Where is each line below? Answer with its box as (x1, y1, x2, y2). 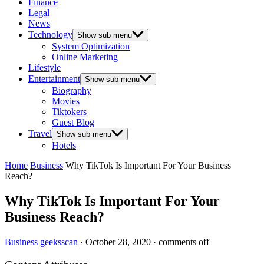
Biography (52, 85, 91, 95)
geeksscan (40, 236, 78, 247)
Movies (52, 95, 80, 106)
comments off (159, 236, 209, 247)
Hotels (52, 140, 76, 150)
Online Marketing (52, 51, 118, 62)
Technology (28, 29, 72, 39)
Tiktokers (52, 106, 87, 117)
